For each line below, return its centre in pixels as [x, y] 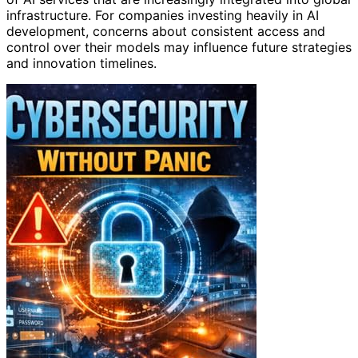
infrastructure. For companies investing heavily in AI [163, 15]
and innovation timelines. [82, 63]
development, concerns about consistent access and [166, 31]
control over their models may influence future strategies [179, 47]
